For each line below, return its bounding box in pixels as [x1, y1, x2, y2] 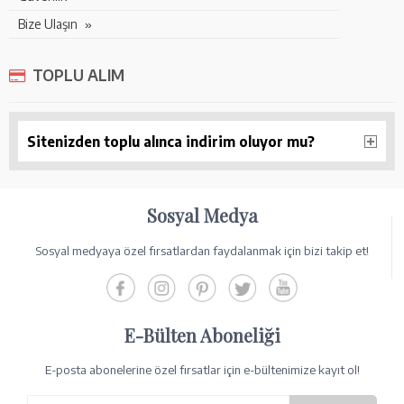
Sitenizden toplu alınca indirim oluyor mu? [27, 133, 315, 151]
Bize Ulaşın [18, 16, 78, 32]
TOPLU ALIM [32, 65, 124, 85]
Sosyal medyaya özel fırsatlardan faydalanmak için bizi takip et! [35, 243, 369, 259]
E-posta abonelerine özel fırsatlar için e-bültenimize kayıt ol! [44, 363, 360, 378]
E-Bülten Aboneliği [124, 323, 280, 348]
